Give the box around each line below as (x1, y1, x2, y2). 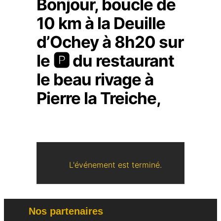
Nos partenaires (29, 206, 103, 217)
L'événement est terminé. (69, 160, 162, 170)
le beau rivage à (37, 70, 153, 89)
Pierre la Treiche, (37, 88, 161, 108)
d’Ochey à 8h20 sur (37, 32, 184, 52)
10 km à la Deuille (37, 13, 165, 33)
